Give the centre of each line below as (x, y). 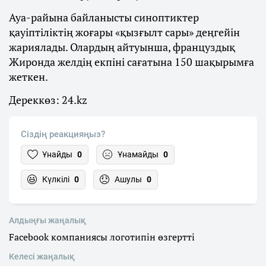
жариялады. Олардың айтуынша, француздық (122, 47)
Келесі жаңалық (42, 257)
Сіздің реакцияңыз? (63, 134)
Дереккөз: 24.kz (48, 100)
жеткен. (28, 77)
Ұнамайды (138, 155)
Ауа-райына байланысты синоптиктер (104, 18)
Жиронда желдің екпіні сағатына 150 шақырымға (132, 62)
